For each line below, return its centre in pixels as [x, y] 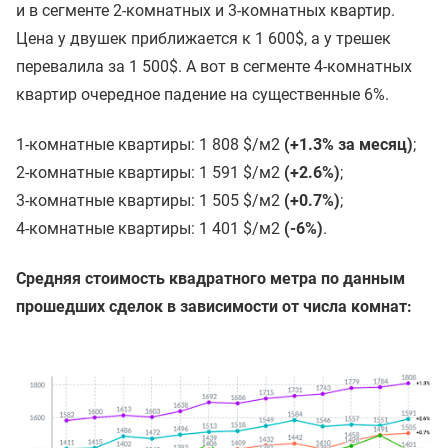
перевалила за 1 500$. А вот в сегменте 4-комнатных [214, 67]
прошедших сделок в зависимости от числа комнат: [214, 307]
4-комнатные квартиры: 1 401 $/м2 [150, 229]
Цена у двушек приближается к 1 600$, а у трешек [203, 39]
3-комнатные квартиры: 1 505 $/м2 [148, 201]
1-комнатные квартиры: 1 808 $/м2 [148, 145]
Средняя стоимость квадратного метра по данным [210, 279]
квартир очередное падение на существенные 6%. [202, 95]
